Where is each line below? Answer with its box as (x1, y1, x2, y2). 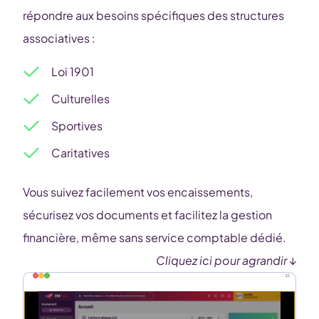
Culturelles (51, 91, 110, 106)
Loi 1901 (51, 64, 94, 79)
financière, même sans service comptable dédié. (23, 230, 286, 245)
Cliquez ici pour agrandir (156, 253, 287, 268)
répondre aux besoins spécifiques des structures (23, 8, 284, 23)
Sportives (51, 118, 103, 133)
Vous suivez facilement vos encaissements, (23, 184, 253, 199)
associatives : (23, 31, 95, 46)
